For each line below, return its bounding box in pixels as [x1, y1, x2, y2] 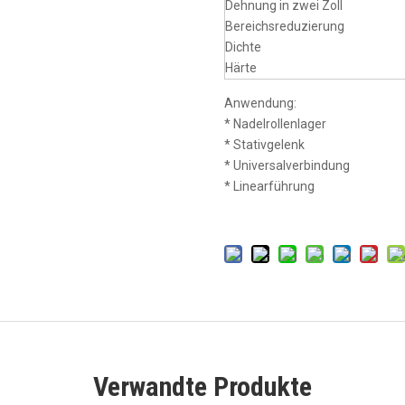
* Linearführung [224, 179, 316, 193]
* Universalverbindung [224, 158, 351, 173]
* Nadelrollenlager [224, 117, 327, 131]
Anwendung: [224, 96, 297, 110]
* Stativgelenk [224, 137, 306, 152]
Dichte [225, 40, 262, 54]
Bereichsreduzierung [225, 19, 345, 33]
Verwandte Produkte [93, 371, 312, 402]
